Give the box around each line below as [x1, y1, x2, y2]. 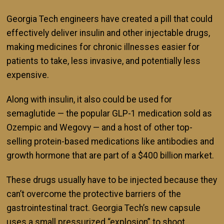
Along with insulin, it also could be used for [6, 94, 172, 105]
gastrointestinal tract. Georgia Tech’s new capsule [6, 202, 200, 213]
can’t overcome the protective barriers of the [6, 188, 181, 199]
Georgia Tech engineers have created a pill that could [6, 14, 212, 24]
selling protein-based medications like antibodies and [6, 136, 214, 147]
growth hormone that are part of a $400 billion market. [6, 150, 214, 161]
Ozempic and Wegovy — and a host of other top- [6, 122, 192, 133]
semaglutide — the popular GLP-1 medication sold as [6, 108, 212, 119]
